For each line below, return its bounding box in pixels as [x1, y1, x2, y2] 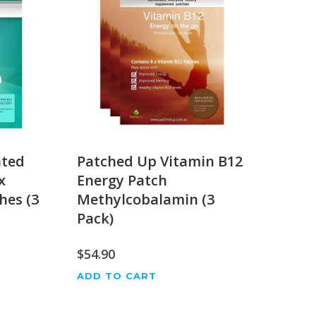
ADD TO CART [77, 270, 157, 282]
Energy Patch [77, 171, 168, 190]
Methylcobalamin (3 [77, 190, 215, 209]
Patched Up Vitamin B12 [77, 152, 243, 171]
